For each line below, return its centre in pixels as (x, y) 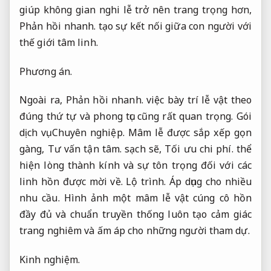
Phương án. (46, 71)
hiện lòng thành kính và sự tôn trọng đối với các (135, 165)
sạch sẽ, (143, 149)
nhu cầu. (40, 198)
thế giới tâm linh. (59, 42)
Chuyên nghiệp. (88, 133)
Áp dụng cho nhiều (211, 182)
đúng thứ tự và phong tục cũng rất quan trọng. (128, 116)
